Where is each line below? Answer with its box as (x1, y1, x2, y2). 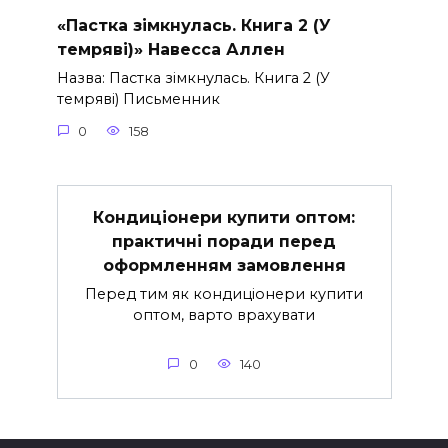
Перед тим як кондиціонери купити (85, 284, 363, 303)
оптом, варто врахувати (133, 305, 315, 324)
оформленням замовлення (102, 255, 346, 275)
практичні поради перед (112, 231, 336, 251)
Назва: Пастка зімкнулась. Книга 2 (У (56, 69, 330, 88)
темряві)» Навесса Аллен (56, 39, 285, 59)
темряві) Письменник (56, 90, 220, 109)
